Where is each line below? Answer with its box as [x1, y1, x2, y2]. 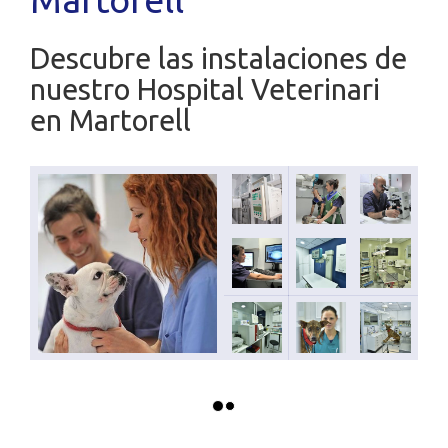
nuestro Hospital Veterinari [30, 73, 380, 105]
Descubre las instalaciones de [30, 42, 407, 74]
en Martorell [30, 104, 191, 136]
